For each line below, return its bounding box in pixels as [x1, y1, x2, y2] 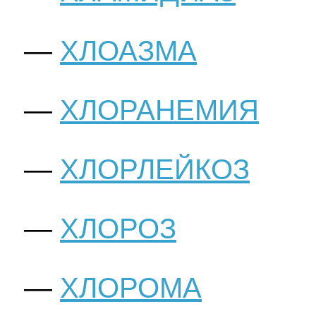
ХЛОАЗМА [60, 35, 197, 67]
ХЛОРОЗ [60, 213, 176, 245]
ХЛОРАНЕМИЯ [60, 95, 259, 126]
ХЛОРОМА [60, 272, 202, 304]
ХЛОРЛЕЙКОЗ [60, 154, 250, 186]
